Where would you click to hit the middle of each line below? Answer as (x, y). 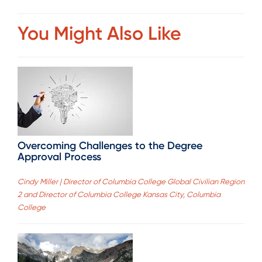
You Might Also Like (99, 33)
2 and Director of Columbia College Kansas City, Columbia (119, 195)
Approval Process (59, 157)
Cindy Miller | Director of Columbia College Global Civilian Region (131, 182)
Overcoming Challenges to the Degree (110, 146)
